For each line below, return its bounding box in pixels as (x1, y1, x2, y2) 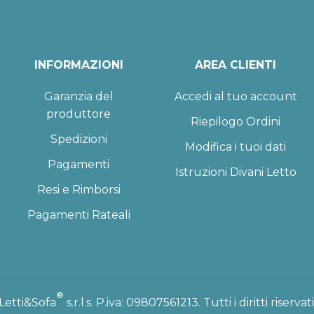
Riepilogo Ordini (191, 115, 280, 129)
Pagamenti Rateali (27, 208, 130, 222)
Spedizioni (50, 132, 107, 146)
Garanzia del (43, 90, 114, 104)
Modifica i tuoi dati (185, 140, 286, 154)
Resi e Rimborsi (36, 183, 121, 197)
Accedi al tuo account (174, 90, 297, 104)
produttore (46, 107, 111, 121)
